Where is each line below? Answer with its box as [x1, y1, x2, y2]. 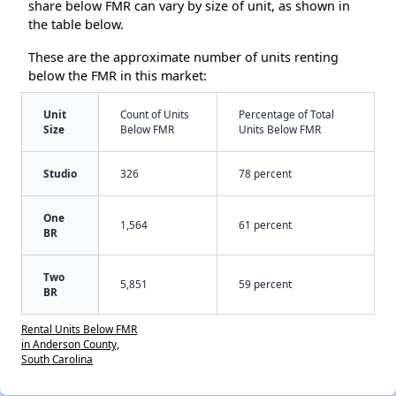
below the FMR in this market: [28, 66, 207, 84]
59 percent [239, 276, 292, 291]
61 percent [239, 217, 292, 232]
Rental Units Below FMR [21, 321, 137, 336]
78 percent [239, 165, 292, 180]
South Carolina [21, 351, 93, 366]
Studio [43, 165, 77, 180]
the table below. [28, 15, 124, 33]
